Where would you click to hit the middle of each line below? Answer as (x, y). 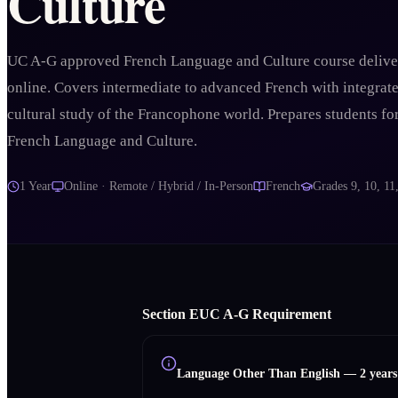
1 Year (36, 187)
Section (166, 314)
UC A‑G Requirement (265, 314)
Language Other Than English (259, 373)
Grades (332, 187)
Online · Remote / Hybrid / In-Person (159, 187)
